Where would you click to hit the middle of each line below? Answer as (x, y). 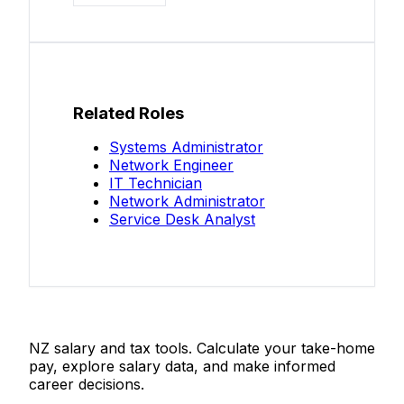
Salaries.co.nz (87, 314)
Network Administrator (187, 202)
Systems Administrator (186, 147)
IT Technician (156, 184)
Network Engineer (171, 165)
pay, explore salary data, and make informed (182, 366)
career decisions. (87, 384)
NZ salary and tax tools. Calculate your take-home (202, 348)
